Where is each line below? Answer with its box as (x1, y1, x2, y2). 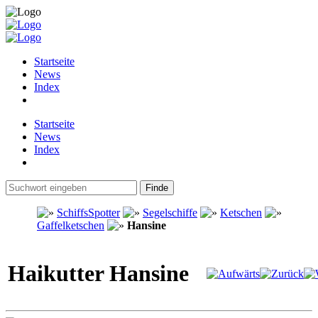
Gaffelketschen (37, 219, 104, 231)
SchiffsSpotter (57, 207, 120, 219)
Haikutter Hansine (8, 261, 189, 287)
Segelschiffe (143, 207, 197, 219)
